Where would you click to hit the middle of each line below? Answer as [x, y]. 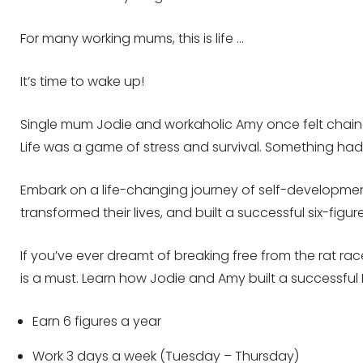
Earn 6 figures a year [96, 321]
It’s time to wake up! [82, 81]
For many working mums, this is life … [132, 38]
